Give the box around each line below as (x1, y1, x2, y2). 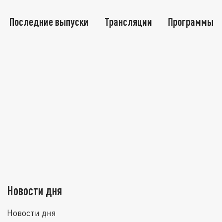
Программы (168, 15, 214, 28)
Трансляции (105, 15, 153, 28)
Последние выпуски (9, 15, 89, 28)
